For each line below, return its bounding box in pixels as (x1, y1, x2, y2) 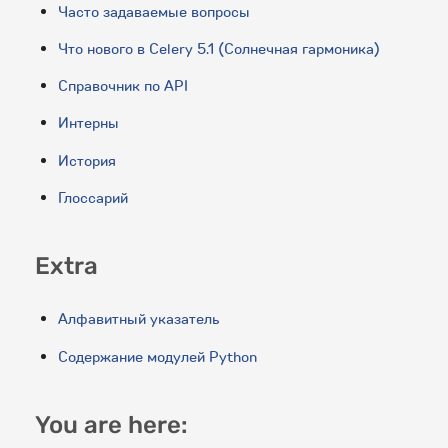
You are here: (35, 410, 189, 439)
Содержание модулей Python (57, 346, 257, 367)
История (57, 150, 116, 171)
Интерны (57, 113, 119, 134)
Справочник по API (57, 76, 188, 96)
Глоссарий (57, 187, 128, 208)
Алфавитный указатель (57, 309, 220, 330)
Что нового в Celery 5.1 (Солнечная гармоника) (57, 38, 380, 59)
